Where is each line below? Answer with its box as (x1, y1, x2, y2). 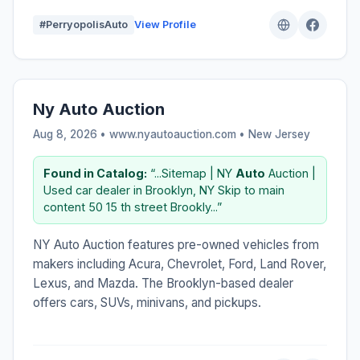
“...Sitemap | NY (147, 166, 235, 180)
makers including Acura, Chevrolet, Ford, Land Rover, (33, 256, 326, 272)
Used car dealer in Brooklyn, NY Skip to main (43, 182, 284, 197)
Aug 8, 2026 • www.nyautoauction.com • (33, 127, 248, 141)
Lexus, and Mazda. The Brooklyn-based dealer (33, 275, 293, 291)
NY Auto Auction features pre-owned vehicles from (33, 236, 319, 252)
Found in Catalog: (43, 166, 147, 180)
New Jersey (248, 127, 310, 141)
